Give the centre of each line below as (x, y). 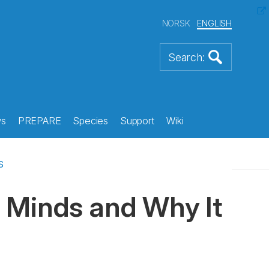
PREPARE (39, 121)
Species (91, 121)
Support (137, 121)
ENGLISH (214, 23)
